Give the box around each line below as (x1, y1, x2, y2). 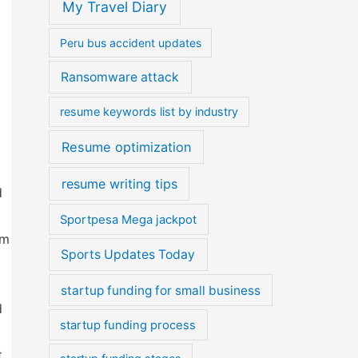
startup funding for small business (60, 282, 261, 298)
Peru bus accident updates (59, 36, 201, 50)
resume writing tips (61, 176, 177, 193)
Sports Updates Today (61, 246, 196, 262)
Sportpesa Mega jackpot (60, 212, 197, 227)
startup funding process (60, 317, 197, 332)
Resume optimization (61, 138, 192, 155)
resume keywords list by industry (60, 105, 239, 119)
